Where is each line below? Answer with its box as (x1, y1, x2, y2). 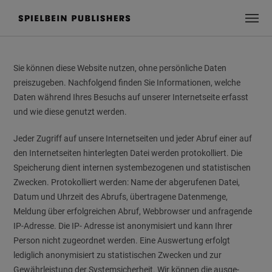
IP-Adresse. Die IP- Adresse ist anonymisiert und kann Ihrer (13, 221, 233, 231)
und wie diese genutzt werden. (13, 107, 127, 117)
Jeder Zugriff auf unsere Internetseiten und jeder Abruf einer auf (13, 134, 253, 143)
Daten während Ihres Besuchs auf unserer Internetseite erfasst (13, 92, 249, 102)
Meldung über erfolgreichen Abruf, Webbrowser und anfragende (13, 206, 253, 216)
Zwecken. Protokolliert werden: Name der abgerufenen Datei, (13, 177, 240, 187)
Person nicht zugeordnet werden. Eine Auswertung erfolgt (13, 236, 231, 245)
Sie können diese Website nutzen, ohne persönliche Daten (13, 63, 227, 73)
